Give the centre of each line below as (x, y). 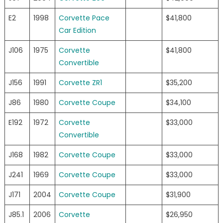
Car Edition (77, 31)
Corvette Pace (84, 18)
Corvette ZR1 (80, 83)
